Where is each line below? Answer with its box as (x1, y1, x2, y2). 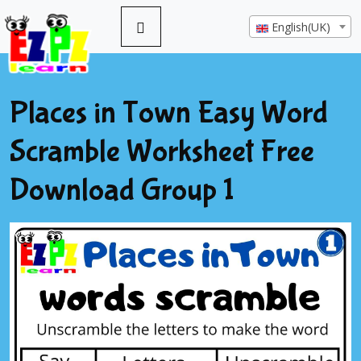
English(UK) (272, 19, 330, 35)
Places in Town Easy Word (10, 94, 328, 131)
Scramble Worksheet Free (10, 133, 314, 170)
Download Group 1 (10, 172, 234, 209)
